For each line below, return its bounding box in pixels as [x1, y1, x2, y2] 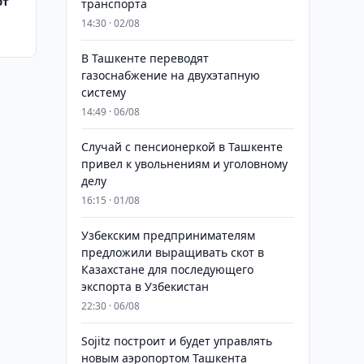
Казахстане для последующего [80, 262, 253, 277]
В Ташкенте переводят [80, 50, 209, 66]
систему [80, 84, 126, 100]
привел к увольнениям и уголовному [80, 156, 288, 171]
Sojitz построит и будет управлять [80, 333, 272, 349]
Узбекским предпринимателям [80, 227, 255, 243]
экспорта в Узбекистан [80, 279, 209, 294]
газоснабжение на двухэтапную [80, 67, 260, 83]
